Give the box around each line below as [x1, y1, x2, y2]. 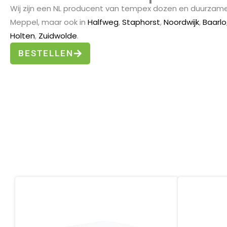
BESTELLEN [18, 48, 73, 59]
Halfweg [88, 17, 119, 28]
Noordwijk [164, 17, 199, 28]
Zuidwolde [39, 30, 77, 42]
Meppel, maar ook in [10, 17, 88, 28]
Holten [10, 30, 35, 42]
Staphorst [122, 17, 160, 28]
